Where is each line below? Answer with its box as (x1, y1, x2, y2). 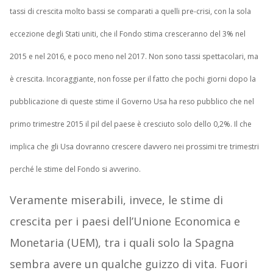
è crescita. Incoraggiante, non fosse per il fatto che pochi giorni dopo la (9, 74, 256, 85)
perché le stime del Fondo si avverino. (9, 164, 141, 175)
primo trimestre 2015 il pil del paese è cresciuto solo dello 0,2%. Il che (9, 119, 252, 130)
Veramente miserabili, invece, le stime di (9, 193, 223, 208)
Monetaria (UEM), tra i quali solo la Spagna (9, 235, 234, 250)
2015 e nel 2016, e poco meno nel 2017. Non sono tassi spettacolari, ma (9, 51, 258, 62)
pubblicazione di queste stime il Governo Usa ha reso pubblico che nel (9, 96, 254, 107)
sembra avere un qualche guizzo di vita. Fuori (9, 257, 247, 272)
